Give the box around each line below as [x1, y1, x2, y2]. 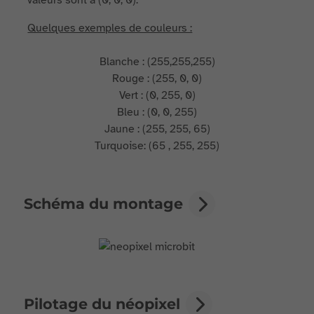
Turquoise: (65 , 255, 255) [95, 139, 219, 153]
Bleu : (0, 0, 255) [117, 105, 197, 119]
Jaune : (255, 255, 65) [104, 122, 210, 136]
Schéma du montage [24, 195, 184, 212]
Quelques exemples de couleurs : [27, 21, 193, 35]
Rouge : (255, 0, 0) [112, 71, 202, 86]
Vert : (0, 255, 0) [118, 88, 196, 102]
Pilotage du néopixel [24, 295, 181, 313]
